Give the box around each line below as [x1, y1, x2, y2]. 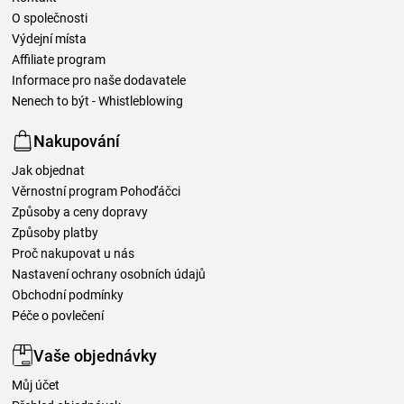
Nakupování [33, 131, 120, 151]
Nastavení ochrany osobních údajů [12, 267, 206, 282]
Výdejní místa [12, 32, 87, 47]
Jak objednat [12, 163, 85, 179]
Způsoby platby [12, 225, 98, 241]
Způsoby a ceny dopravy [12, 205, 148, 220]
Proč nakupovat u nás [12, 246, 134, 262]
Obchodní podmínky [12, 288, 124, 303]
